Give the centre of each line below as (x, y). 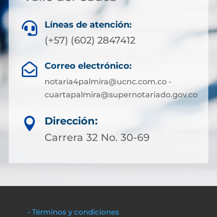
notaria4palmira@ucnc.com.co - (108, 82)
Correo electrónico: (88, 66)
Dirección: (71, 121)
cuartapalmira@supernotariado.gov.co (121, 95)
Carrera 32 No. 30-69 (97, 137)
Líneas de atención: (88, 25)
